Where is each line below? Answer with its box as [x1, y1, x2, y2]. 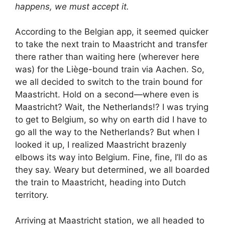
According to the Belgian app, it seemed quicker [15, 27, 208, 37]
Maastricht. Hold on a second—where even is [15, 89, 199, 100]
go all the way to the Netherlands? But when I [15, 127, 199, 138]
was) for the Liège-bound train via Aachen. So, [15, 64, 204, 75]
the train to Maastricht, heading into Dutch [15, 177, 186, 188]
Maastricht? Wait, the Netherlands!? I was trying [15, 102, 208, 113]
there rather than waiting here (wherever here [15, 52, 199, 62]
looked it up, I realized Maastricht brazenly [15, 140, 186, 150]
